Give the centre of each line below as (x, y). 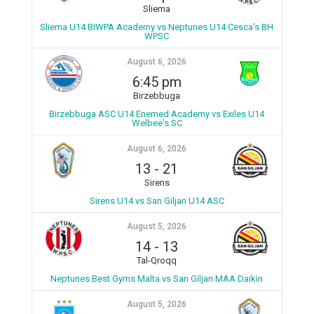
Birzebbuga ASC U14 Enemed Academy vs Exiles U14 (157, 114)
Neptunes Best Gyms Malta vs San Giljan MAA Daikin (157, 279)
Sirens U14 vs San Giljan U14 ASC (157, 201)
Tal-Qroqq (157, 260)
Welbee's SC (157, 123)
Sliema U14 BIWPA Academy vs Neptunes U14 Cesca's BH (157, 27)
